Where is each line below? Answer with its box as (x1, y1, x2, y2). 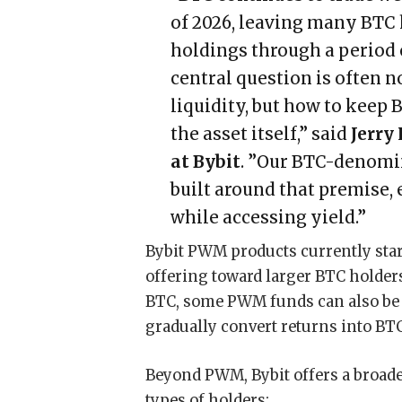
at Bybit (170, 151, 241, 172)
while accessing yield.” (170, 206, 371, 228)
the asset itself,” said (170, 123, 348, 144)
